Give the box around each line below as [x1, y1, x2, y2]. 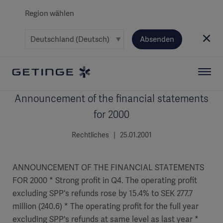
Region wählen [25, 8, 74, 18]
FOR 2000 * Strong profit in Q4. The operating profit [12, 175, 197, 186]
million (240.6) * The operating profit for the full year [12, 201, 199, 212]
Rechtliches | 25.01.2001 [71, 130, 152, 139]
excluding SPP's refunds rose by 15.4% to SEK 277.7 [12, 188, 193, 199]
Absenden [139, 34, 174, 44]
